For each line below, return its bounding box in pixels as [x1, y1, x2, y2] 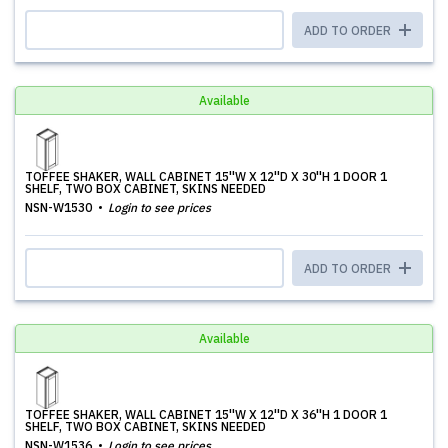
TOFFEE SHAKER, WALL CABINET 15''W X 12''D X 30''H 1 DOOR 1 [25, 169, 387, 184]
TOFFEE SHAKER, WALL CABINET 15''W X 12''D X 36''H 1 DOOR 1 [25, 407, 387, 422]
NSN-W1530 [25, 200, 95, 215]
